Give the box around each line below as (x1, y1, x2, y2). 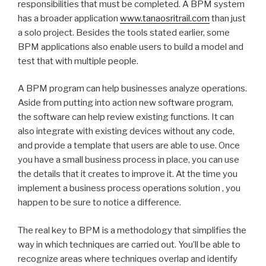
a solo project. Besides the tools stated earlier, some (18, 27, 230, 38)
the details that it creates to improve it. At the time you (18, 169, 237, 180)
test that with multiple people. (18, 55, 138, 66)
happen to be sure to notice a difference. (18, 197, 181, 208)
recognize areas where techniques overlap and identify (18, 253, 237, 264)
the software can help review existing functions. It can (18, 112, 234, 123)
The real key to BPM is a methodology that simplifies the (18, 224, 246, 236)
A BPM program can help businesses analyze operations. (18, 83, 247, 94)
